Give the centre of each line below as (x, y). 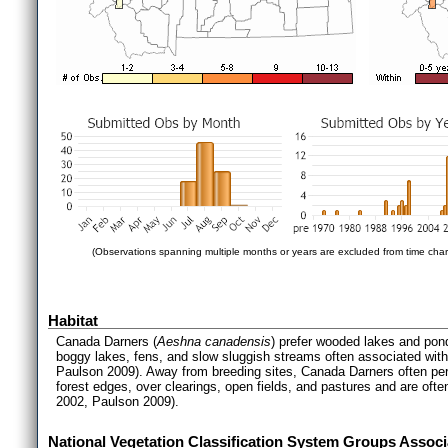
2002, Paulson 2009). (117, 401)
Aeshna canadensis (214, 341)
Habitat (73, 320)
